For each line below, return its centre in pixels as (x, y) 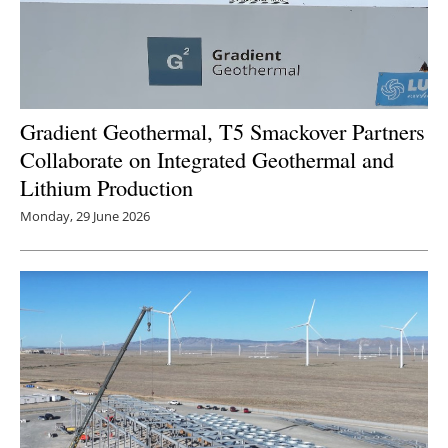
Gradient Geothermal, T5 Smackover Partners (222, 131)
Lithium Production (106, 187)
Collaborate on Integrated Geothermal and (207, 159)
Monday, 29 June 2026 (85, 216)
